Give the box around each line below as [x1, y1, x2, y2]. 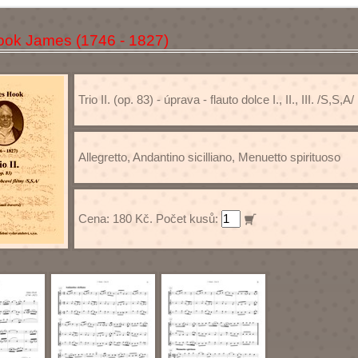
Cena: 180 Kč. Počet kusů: [78, 212, 221, 225]
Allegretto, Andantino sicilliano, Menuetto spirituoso [78, 150, 340, 164]
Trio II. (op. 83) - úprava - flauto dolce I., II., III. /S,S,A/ [78, 93, 354, 106]
